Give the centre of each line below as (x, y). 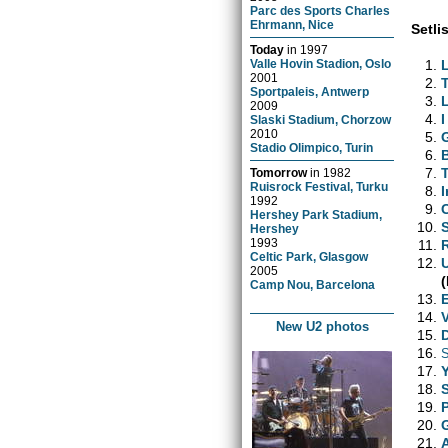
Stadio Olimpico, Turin (312, 147)
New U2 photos (322, 326)
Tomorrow (279, 172)
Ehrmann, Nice (292, 24)
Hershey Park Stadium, (316, 214)
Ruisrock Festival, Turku (319, 186)
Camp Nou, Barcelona (313, 284)
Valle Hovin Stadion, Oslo (321, 63)
